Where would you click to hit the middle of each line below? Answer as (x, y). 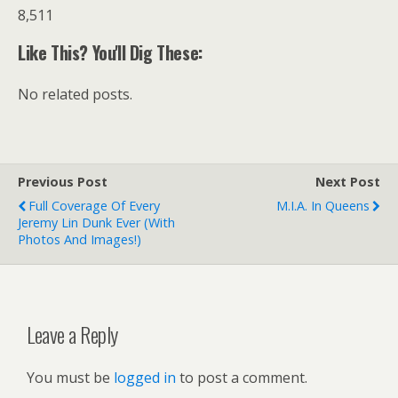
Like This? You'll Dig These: (110, 52)
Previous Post (63, 182)
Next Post (348, 182)
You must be (70, 377)
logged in (145, 377)
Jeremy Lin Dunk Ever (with (96, 223)
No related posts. (75, 94)
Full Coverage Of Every (94, 206)
